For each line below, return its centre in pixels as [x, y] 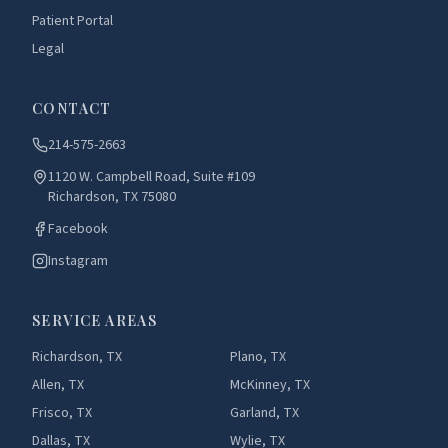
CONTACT [72, 108]
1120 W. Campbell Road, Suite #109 [151, 177]
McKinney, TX [270, 385]
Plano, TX [258, 357]
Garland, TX [264, 413]
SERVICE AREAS [95, 320]
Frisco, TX [62, 413]
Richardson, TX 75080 [112, 197]
